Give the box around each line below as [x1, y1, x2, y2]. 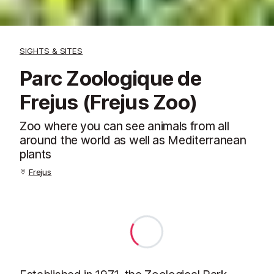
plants [20, 147, 52, 161]
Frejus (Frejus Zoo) [20, 90, 198, 114]
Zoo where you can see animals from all [20, 119, 229, 133]
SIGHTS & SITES [20, 46, 83, 56]
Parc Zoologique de [20, 66, 201, 91]
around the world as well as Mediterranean [20, 133, 246, 147]
